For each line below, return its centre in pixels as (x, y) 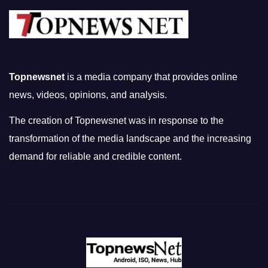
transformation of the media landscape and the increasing (130, 139)
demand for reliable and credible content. (95, 157)
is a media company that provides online (151, 77)
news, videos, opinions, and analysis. (88, 95)
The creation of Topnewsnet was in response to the (116, 121)
